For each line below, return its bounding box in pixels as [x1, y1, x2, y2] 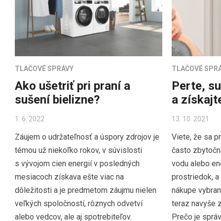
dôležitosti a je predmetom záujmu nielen [15, 185, 156, 195]
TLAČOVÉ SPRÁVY [15, 64, 74, 73]
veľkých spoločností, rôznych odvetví [15, 198, 143, 208]
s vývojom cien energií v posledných [15, 158, 140, 168]
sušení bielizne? [15, 92, 100, 107]
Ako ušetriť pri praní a [15, 78, 130, 93]
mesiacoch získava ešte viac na [15, 172, 124, 182]
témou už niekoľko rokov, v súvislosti [15, 145, 142, 155]
